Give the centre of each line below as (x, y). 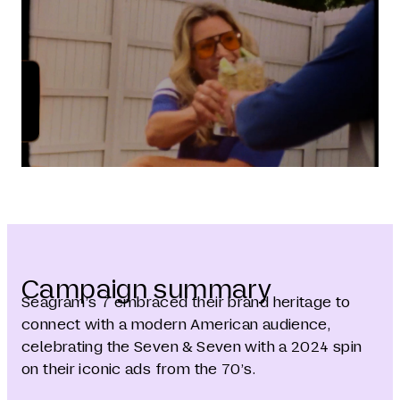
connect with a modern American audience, (176, 325)
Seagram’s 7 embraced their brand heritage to (186, 303)
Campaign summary (147, 288)
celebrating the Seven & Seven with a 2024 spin (192, 347)
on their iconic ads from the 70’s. (138, 370)
